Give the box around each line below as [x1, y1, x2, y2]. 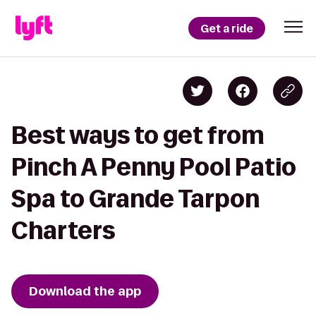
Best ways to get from [11, 122, 265, 148]
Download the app [29, 283, 141, 300]
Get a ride [200, 20, 253, 36]
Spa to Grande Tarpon [11, 186, 260, 212]
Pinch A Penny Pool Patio [11, 154, 296, 180]
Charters [11, 217, 115, 243]
